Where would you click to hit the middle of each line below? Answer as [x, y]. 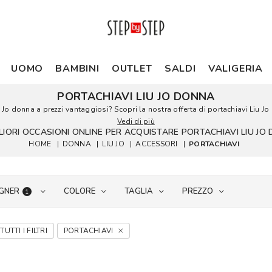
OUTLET [132, 69]
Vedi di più [136, 121]
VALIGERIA [235, 69]
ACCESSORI [157, 144]
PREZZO [197, 191]
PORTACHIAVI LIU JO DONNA [136, 97]
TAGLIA [138, 191]
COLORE [79, 191]
